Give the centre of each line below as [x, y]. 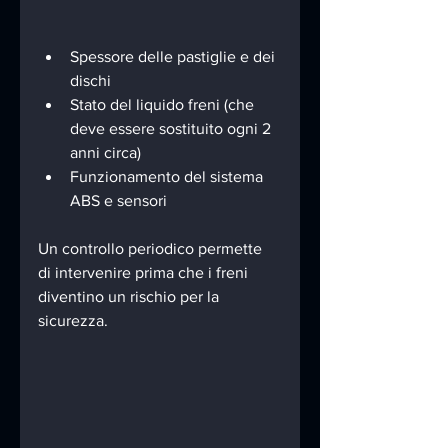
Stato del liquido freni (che [164, 104]
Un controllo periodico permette [152, 248]
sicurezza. [73, 320]
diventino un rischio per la [130, 296]
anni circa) [105, 152]
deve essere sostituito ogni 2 [172, 128]
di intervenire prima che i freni [145, 272]
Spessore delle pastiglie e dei [174, 56]
